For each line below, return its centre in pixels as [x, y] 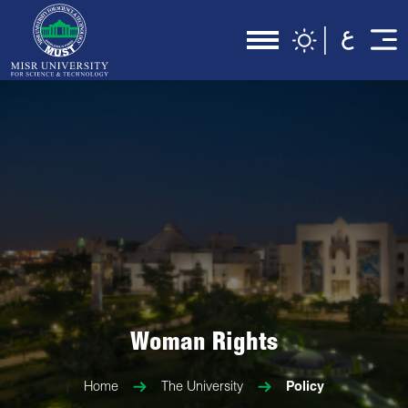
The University [202, 388]
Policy [305, 388]
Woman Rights [204, 345]
